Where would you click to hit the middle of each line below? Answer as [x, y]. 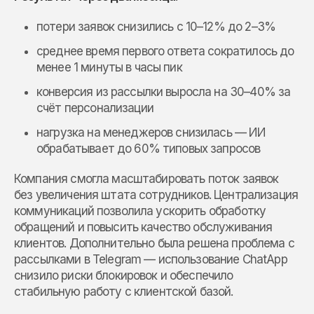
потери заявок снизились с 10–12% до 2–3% [156, 26]
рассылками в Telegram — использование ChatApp [151, 259]
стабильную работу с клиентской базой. [124, 291]
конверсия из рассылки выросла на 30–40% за [164, 91]
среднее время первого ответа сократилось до [165, 51]
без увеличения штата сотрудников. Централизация [156, 194]
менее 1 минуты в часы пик [109, 67]
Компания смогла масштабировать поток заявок [146, 178]
